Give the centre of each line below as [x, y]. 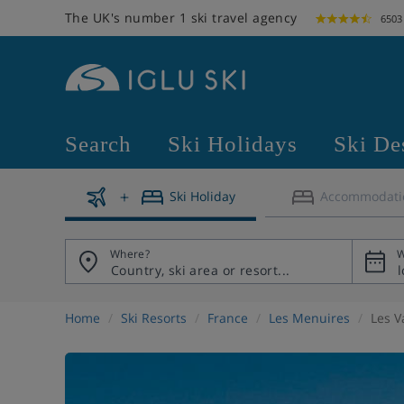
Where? [130, 254]
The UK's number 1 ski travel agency [181, 18]
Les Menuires [309, 318]
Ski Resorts [154, 318]
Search [98, 144]
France [228, 318]
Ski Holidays [233, 144]
